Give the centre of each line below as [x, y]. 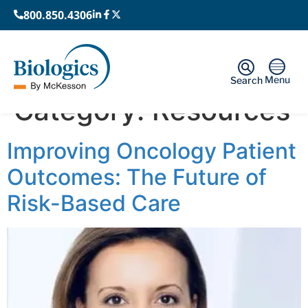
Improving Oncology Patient [152, 151]
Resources [221, 110]
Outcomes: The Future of [137, 177]
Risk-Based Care [94, 203]
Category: [83, 110]
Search [246, 80]
